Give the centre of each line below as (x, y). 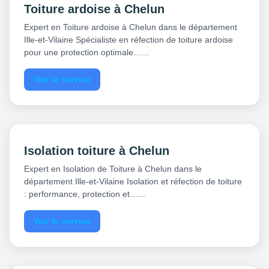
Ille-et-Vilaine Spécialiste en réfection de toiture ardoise (128, 39)
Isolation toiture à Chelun (97, 150)
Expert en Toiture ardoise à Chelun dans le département (131, 27)
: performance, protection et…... (85, 194)
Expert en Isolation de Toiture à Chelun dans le (113, 168)
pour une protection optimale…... (86, 52)
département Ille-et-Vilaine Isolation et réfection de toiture (133, 181)
